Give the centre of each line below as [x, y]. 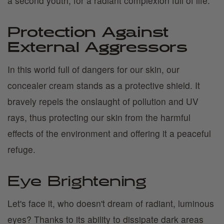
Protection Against [88, 33]
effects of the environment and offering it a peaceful [109, 133]
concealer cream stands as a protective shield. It [104, 85]
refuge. [21, 149]
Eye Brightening [77, 182]
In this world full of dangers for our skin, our [93, 69]
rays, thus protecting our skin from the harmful [99, 117]
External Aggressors [97, 48]
